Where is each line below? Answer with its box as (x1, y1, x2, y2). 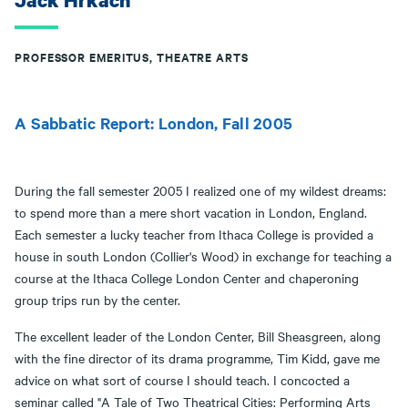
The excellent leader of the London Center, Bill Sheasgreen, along (15, 327, 381, 345)
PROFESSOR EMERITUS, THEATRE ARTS (15, 48, 249, 66)
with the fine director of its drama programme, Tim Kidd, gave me (15, 349, 380, 367)
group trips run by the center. (15, 291, 180, 309)
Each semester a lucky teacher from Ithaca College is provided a (15, 225, 373, 243)
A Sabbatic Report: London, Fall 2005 (15, 112, 292, 134)
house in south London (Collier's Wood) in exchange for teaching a (15, 247, 392, 265)
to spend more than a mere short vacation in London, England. (15, 203, 367, 221)
